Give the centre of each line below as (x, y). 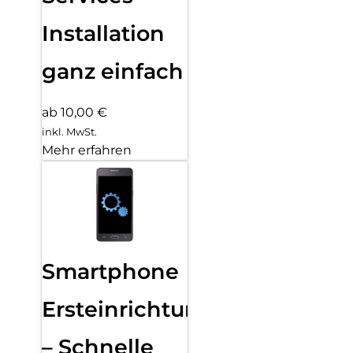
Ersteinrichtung (128, 310)
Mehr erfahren (87, 150)
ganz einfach (113, 72)
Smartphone (110, 272)
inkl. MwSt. (69, 132)
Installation (103, 34)
